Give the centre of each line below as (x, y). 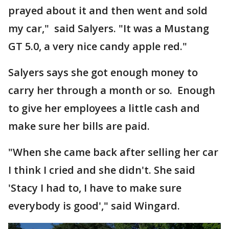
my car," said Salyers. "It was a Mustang (109, 28)
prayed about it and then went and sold (108, 10)
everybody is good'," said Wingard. (94, 205)
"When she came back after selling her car (113, 152)
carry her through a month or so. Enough (112, 90)
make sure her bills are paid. (79, 126)
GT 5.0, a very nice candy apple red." (98, 46)
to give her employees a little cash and (104, 108)
